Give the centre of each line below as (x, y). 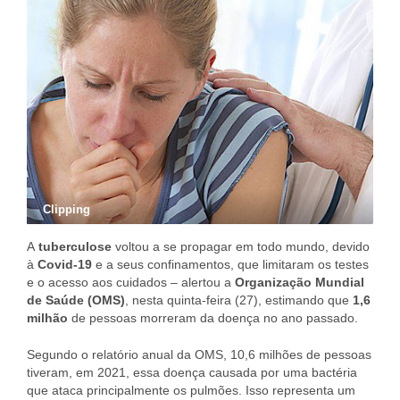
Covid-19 (65, 264)
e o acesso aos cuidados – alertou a (131, 282)
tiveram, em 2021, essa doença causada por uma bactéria (192, 372)
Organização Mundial (300, 282)
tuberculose (75, 246)
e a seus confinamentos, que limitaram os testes (230, 264)
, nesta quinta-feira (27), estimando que (237, 300)
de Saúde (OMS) (76, 300)
